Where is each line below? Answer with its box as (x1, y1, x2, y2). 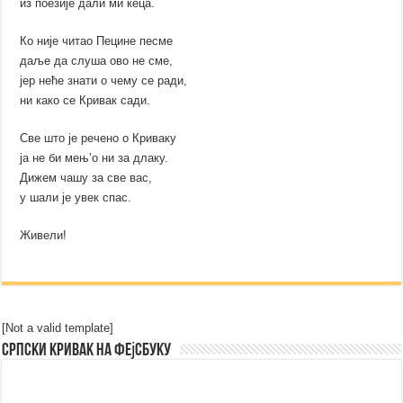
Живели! (20, 228, 67, 243)
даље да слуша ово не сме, (20, 54, 174, 68)
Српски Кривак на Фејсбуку (2, 342, 172, 361)
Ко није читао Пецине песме (20, 34, 174, 49)
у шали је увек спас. (20, 191, 132, 205)
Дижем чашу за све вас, (20, 171, 153, 185)
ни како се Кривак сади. (20, 94, 151, 108)
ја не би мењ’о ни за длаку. (20, 151, 169, 166)
